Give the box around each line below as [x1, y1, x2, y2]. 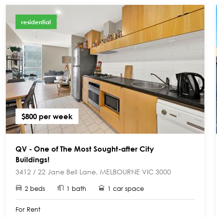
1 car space [108, 184, 144, 193]
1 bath [66, 184, 86, 193]
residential [21, 17, 51, 26]
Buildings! [15, 155, 49, 164]
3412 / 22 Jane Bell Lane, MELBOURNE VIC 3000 [15, 167, 171, 176]
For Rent [15, 205, 40, 214]
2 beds [25, 184, 45, 193]
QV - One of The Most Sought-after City [15, 144, 154, 153]
